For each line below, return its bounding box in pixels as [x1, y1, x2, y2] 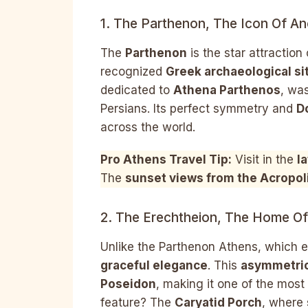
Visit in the [232, 153, 297, 167]
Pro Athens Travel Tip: [100, 153, 232, 167]
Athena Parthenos [173, 82, 280, 97]
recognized [100, 64, 166, 78]
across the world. [100, 120, 195, 134]
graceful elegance [100, 258, 208, 272]
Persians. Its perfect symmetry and [100, 101, 296, 115]
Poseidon [100, 276, 156, 291]
